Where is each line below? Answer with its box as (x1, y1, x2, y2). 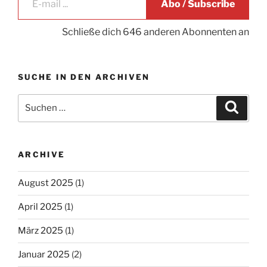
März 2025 (18, 225, 63, 237)
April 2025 (18, 201, 63, 213)
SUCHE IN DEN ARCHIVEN (18, 72, 150, 82)
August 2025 (18, 178, 73, 189)
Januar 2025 (18, 249, 70, 260)
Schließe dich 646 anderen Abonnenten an (62, 26, 249, 38)
